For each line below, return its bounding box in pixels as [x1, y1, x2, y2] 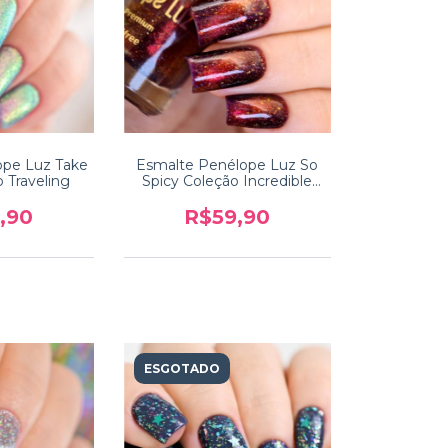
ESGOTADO [143, 361, 220, 377]
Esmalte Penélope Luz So [136, 156, 319, 175]
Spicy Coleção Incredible [142, 172, 313, 191]
